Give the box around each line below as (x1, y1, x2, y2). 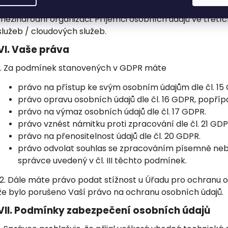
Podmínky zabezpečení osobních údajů (14, 203, 210, 217)
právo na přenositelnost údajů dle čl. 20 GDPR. (18, 130, 201, 142)
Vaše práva (12, 42, 69, 56)
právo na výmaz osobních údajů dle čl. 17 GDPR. (18, 105, 206, 118)
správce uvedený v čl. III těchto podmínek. (18, 154, 187, 166)
